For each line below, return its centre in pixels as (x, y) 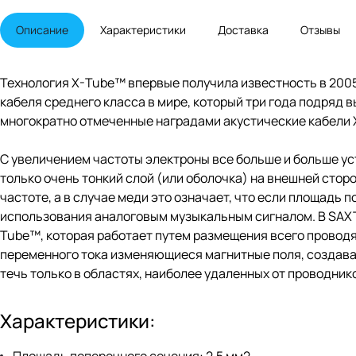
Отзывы (320, 30)
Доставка (243, 30)
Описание (42, 30)
